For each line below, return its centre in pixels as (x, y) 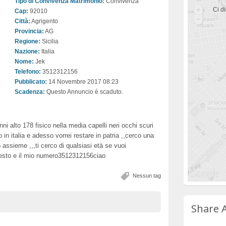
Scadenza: (30, 92)
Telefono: (28, 72)
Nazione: (27, 51)
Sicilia (49, 41)
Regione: (27, 41)
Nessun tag (147, 176)
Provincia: (29, 31)
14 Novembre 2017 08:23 (83, 82)
